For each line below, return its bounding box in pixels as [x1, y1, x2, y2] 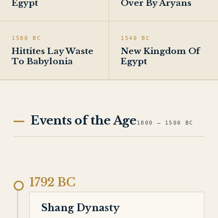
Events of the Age [31, 113, 137, 127]
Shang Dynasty [41, 202, 120, 214]
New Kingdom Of [121, 46, 200, 56]
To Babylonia [12, 56, 73, 67]
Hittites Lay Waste [12, 46, 93, 56]
